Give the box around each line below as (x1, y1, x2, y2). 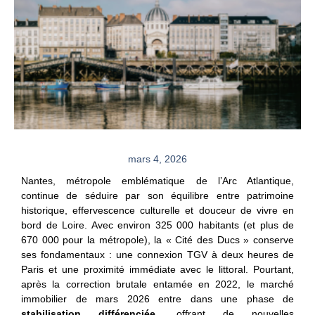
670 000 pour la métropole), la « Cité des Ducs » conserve (21, 234, 294, 246)
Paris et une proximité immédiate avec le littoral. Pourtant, (21, 264, 294, 276)
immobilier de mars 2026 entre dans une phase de (21, 293, 294, 305)
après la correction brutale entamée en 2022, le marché (21, 278, 294, 290)
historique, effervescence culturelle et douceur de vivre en (21, 205, 294, 217)
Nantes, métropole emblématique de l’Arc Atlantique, (21, 175, 294, 187)
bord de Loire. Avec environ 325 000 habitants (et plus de (21, 219, 294, 231)
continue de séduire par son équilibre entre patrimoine (21, 190, 294, 202)
